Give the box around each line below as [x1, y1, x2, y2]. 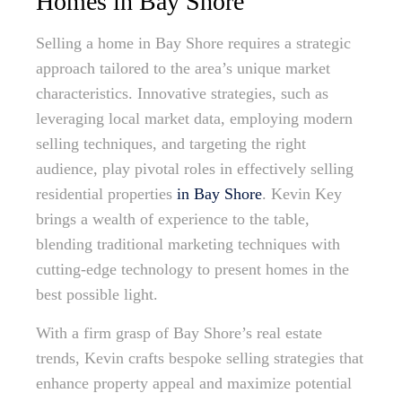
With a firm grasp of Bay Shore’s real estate [36, 324, 322, 343]
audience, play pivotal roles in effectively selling [36, 160, 354, 179]
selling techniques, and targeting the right [36, 135, 306, 153]
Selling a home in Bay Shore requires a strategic [36, 34, 351, 53]
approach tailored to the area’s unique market [36, 59, 330, 78]
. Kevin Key [262, 185, 342, 204]
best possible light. [36, 285, 158, 304]
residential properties [36, 185, 177, 204]
